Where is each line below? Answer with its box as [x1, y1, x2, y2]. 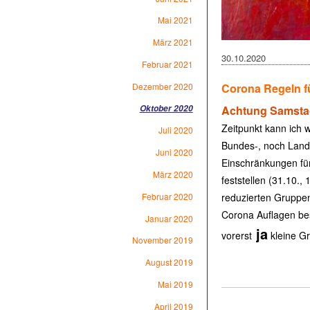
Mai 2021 [157, 14, 193, 26]
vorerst [221, 228, 252, 243]
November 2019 [131, 234, 193, 246]
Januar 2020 [145, 212, 193, 224]
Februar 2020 [141, 190, 193, 202]
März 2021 [152, 36, 193, 48]
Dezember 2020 [131, 80, 193, 92]
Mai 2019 [157, 277, 193, 290]
